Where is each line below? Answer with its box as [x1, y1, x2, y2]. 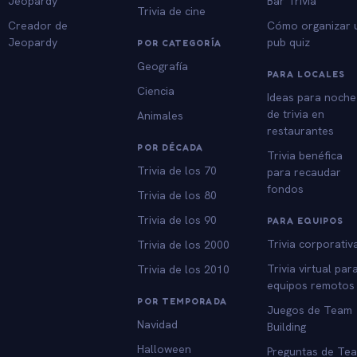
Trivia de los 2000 [137, 237, 230, 252]
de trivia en [267, 106, 325, 121]
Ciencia [137, 83, 175, 98]
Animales [137, 108, 184, 123]
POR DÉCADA [137, 141, 204, 153]
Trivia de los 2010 [137, 261, 230, 277]
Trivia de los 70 [137, 163, 218, 178]
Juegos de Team [267, 302, 353, 317]
